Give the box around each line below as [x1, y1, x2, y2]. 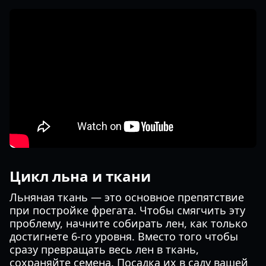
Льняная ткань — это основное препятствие [9, 190, 244, 204]
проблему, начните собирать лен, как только [9, 216, 248, 230]
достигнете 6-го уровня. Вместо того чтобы [9, 229, 238, 243]
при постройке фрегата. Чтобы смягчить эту [9, 203, 245, 217]
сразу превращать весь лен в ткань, [9, 242, 199, 256]
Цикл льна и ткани [9, 166, 151, 186]
